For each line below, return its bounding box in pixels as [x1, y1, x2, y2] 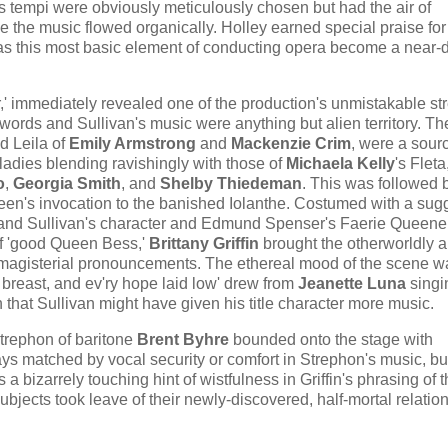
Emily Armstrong [69, 134, 196, 152]
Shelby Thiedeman [160, 174, 302, 192]
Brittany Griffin [149, 234, 259, 252]
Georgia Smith [13, 174, 121, 192]
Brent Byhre [137, 330, 229, 348]
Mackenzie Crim [231, 134, 351, 152]
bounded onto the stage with [229, 330, 433, 348]
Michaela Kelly [286, 154, 395, 172]
